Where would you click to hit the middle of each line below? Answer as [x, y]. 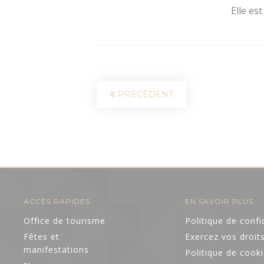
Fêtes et [42, 236]
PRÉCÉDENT [145, 94]
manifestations [56, 249]
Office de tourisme [65, 220]
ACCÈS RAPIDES [57, 201]
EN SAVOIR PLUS [220, 201]
